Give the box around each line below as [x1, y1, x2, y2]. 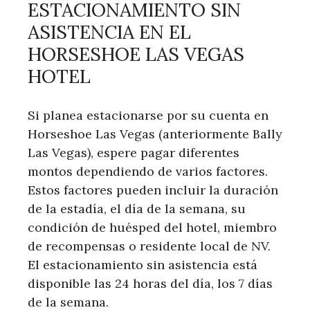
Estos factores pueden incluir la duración [28, 182, 278, 199]
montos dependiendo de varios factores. [28, 163, 268, 180]
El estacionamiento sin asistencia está [28, 257, 257, 273]
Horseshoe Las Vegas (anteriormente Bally [28, 126, 282, 143]
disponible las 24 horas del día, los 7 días [28, 275, 273, 292]
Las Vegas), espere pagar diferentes [28, 145, 239, 161]
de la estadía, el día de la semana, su [28, 201, 246, 217]
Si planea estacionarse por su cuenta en [28, 107, 268, 124]
